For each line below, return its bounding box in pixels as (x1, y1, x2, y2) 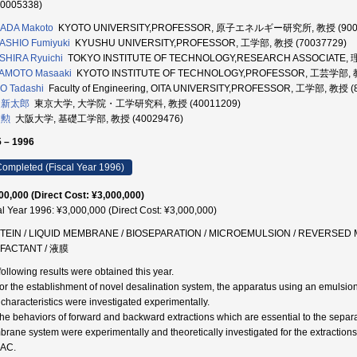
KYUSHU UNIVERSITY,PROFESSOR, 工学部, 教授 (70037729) (70, 37, 347, 49)
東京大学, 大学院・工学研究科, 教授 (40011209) (29, 98, 241, 109)
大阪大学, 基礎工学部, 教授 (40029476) (10, 113, 183, 124)
